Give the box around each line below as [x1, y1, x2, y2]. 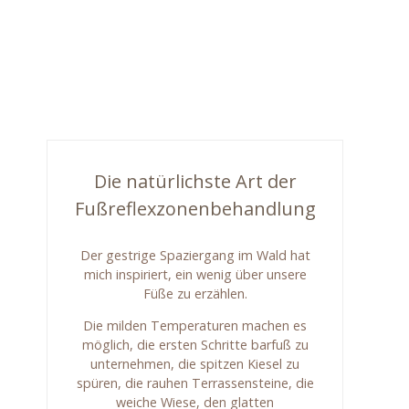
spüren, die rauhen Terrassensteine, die [76, 374, 314, 393]
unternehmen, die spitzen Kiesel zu [90, 355, 300, 373]
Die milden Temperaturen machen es [83, 317, 308, 335]
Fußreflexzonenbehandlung [75, 196, 317, 221]
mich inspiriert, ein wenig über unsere [83, 266, 307, 283]
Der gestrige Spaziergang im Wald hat [79, 246, 310, 264]
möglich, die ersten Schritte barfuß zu [81, 336, 309, 354]
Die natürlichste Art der [93, 169, 297, 194]
